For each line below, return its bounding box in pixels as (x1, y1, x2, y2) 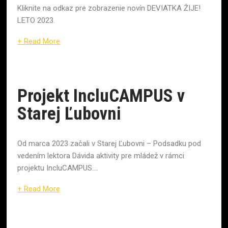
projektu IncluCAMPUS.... (17, 163, 99, 173)
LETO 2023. (17, 16, 55, 25)
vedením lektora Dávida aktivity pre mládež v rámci (17, 151, 185, 160)
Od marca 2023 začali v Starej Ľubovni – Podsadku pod (17, 138, 202, 148)
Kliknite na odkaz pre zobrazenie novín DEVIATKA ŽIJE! (17, 4, 201, 13)
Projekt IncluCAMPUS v (17, 85, 185, 107)
